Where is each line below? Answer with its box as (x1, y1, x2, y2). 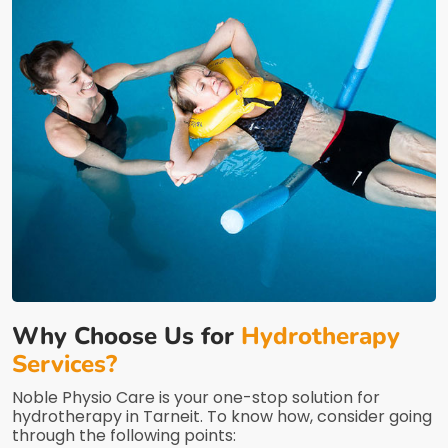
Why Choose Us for (12, 320, 241, 353)
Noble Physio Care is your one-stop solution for (12, 386, 380, 410)
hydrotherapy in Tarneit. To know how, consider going (12, 405, 432, 429)
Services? (12, 348, 117, 381)
